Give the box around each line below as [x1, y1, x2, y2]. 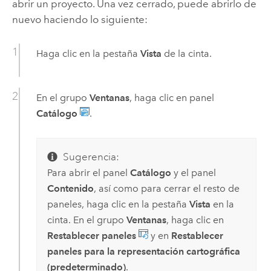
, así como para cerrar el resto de [93, 183, 240, 195]
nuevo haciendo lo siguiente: [11, 13, 148, 26]
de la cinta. [161, 48, 212, 60]
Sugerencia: [62, 151, 119, 164]
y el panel [171, 167, 216, 179]
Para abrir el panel [47, 167, 130, 179]
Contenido [47, 183, 94, 195]
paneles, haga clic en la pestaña [47, 198, 189, 211]
